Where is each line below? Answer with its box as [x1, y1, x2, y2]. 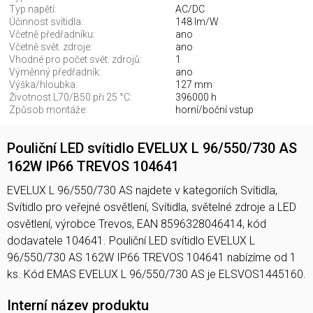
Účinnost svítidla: [9, 16, 83, 28]
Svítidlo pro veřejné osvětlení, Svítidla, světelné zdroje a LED [7, 201, 296, 214]
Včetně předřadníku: [9, 29, 95, 41]
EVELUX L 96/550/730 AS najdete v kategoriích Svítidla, [7, 184, 277, 198]
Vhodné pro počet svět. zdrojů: [9, 54, 142, 66]
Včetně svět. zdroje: [9, 41, 92, 53]
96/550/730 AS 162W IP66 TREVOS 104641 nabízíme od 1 [7, 251, 296, 265]
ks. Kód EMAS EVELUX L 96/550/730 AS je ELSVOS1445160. [7, 268, 306, 282]
